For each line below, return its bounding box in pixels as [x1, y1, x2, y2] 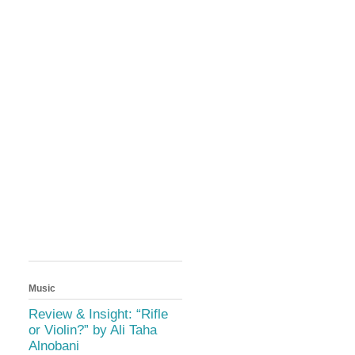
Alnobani [29, 338, 79, 353]
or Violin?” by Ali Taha [29, 322, 157, 338]
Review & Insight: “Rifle [29, 306, 168, 322]
